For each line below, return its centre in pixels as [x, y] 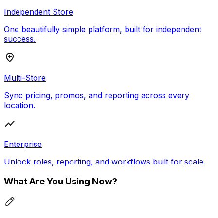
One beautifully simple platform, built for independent [103, 29]
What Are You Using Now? [61, 181]
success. [20, 39]
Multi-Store [25, 78]
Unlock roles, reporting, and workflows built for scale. [105, 162]
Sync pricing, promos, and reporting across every [97, 96]
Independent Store [38, 12]
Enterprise [23, 144]
